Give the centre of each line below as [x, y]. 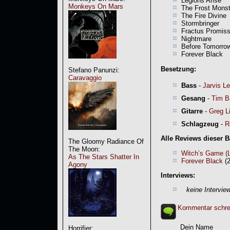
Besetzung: [178, 69]
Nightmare [196, 39]
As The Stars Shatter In [104, 157]
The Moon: [84, 149]
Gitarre [192, 111]
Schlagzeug [200, 124]
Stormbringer [200, 24]
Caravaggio [85, 78]
